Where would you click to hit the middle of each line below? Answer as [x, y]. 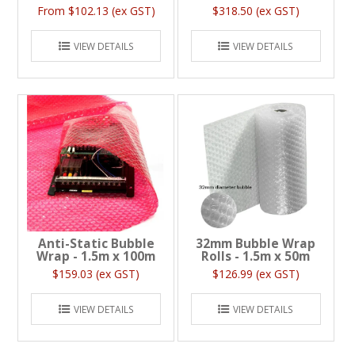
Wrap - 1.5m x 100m [96, 257]
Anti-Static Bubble [96, 244]
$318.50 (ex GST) [256, 10]
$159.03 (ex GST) [96, 274]
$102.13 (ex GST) [111, 10]
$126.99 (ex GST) [256, 274]
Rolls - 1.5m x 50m [256, 257]
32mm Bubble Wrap [256, 244]
